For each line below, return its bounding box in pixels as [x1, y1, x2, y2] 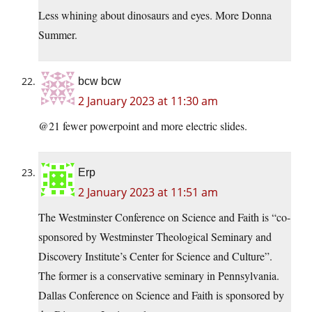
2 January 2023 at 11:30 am [78, 93, 218, 109]
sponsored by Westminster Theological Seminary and [38, 229, 272, 244]
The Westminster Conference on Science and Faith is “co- [38, 210, 290, 225]
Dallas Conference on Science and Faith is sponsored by [38, 288, 284, 303]
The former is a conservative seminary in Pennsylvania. [38, 268, 279, 283]
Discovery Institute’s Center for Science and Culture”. [38, 249, 272, 264]
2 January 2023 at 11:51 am [78, 185, 218, 201]
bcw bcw [78, 75, 121, 88]
